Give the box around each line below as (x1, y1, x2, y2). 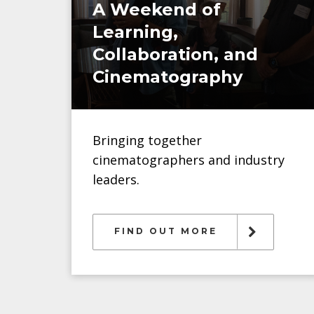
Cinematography (93, 67, 243, 87)
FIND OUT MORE (114, 226, 217, 236)
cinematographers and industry (93, 151, 285, 168)
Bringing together (93, 132, 202, 149)
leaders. (93, 171, 139, 188)
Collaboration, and (93, 44, 258, 64)
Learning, (93, 22, 178, 42)
